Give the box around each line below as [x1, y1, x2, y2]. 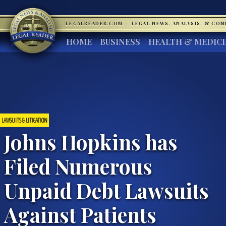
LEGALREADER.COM [66, 20, 125, 26]
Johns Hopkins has [4, 128, 178, 155]
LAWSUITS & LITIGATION [2, 115, 47, 126]
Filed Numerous [4, 152, 152, 180]
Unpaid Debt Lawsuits [4, 176, 209, 204]
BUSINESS [100, 36, 140, 47]
